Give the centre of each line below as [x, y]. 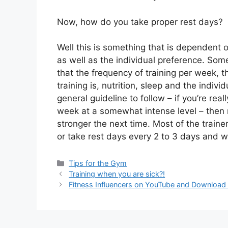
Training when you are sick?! [117, 174]
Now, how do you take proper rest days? [140, 22]
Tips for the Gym [98, 163]
